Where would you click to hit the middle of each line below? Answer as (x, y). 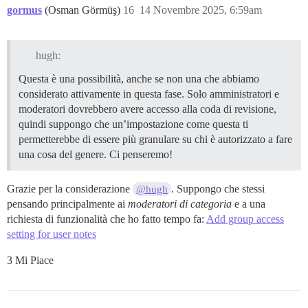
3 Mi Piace (30, 261)
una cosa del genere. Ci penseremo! (96, 155)
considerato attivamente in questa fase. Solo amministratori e (149, 94)
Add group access (245, 219)
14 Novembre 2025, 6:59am (201, 10)
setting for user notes (52, 234)
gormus (24, 10)
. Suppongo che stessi (218, 189)
